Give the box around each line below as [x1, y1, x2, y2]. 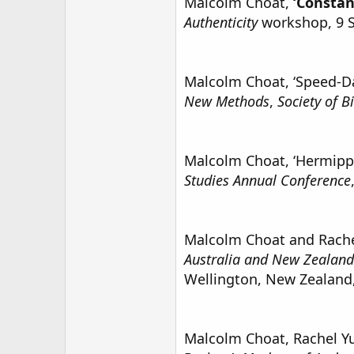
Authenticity [184, 13, 258, 32]
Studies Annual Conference [184, 171, 351, 190]
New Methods [184, 92, 269, 111]
